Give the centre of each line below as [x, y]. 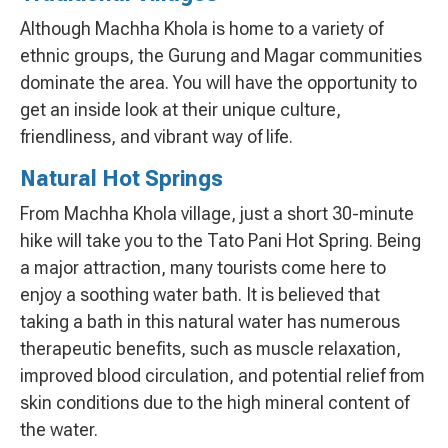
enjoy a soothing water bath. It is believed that [200, 295]
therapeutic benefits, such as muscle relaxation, [210, 349]
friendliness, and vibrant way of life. [156, 137]
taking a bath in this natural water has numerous [210, 322]
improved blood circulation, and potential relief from [222, 376]
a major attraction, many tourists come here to [203, 268]
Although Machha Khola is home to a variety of [201, 29]
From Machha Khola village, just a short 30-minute [217, 214]
